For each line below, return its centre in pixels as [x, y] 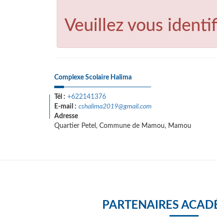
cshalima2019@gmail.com [115, 107]
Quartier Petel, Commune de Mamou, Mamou [123, 126]
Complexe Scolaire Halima [93, 77]
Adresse [66, 116]
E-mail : [65, 107]
